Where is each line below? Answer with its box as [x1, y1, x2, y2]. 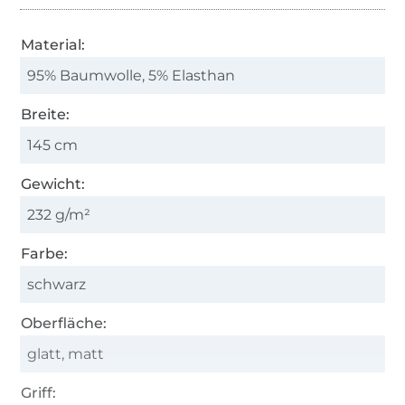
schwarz [27, 275, 87, 293]
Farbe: [21, 244, 69, 262]
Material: [21, 35, 86, 53]
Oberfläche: [21, 314, 108, 332]
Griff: [21, 383, 57, 401]
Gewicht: [21, 174, 86, 193]
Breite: [21, 105, 71, 123]
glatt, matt [27, 344, 105, 363]
